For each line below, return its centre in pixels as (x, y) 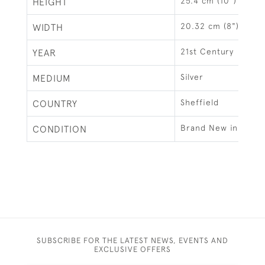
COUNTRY (55, 104)
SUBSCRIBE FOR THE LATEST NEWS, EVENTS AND (132, 240)
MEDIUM (52, 78)
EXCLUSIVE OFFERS (132, 249)
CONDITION (60, 129)
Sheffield (200, 102)
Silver (192, 77)
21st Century (207, 51)
